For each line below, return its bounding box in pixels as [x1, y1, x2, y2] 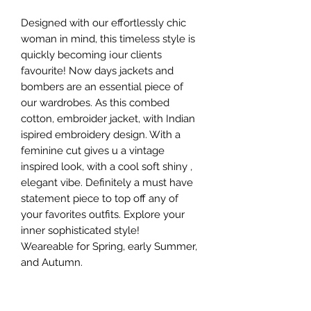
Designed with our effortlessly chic [21, 17, 186, 29]
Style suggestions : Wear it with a [21, 288, 178, 301]
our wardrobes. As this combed [21, 96, 169, 109]
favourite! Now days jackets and [21, 65, 174, 77]
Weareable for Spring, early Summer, [21, 240, 197, 253]
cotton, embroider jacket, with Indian [21, 112, 195, 125]
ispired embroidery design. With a [21, 128, 180, 141]
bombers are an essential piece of [21, 81, 183, 93]
